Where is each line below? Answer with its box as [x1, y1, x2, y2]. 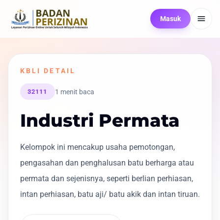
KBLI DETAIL [20, 67, 76, 75]
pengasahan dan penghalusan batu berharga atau [20, 158, 194, 168]
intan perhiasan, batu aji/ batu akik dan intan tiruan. [20, 190, 200, 199]
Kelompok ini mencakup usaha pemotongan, [20, 142, 175, 152]
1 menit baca [55, 87, 94, 96]
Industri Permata [20, 110, 180, 132]
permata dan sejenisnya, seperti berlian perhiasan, [20, 174, 193, 184]
